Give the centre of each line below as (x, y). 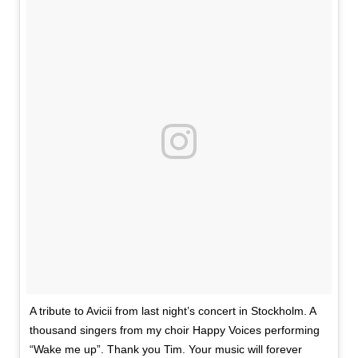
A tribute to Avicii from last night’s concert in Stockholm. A (173, 310)
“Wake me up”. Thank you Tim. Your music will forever (166, 349)
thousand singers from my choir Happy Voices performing (175, 330)
